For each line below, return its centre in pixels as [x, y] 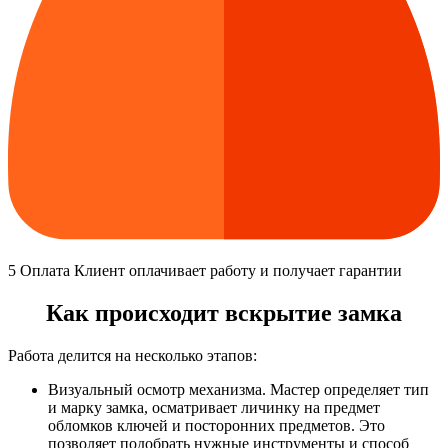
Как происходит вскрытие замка [224, 313]
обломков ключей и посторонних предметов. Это [216, 426]
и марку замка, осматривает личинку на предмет [214, 408]
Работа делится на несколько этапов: [132, 356]
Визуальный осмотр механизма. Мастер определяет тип [238, 390]
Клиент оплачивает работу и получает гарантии [236, 271]
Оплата [45, 271]
